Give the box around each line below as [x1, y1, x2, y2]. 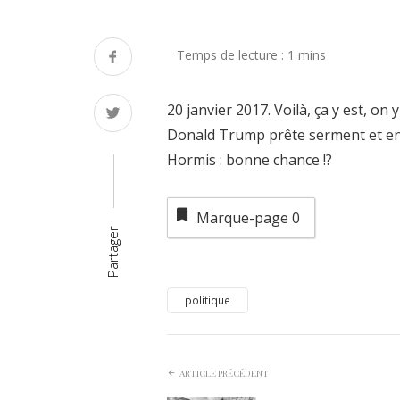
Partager [104, 225, 121, 278]
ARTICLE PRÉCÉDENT [179, 367, 269, 380]
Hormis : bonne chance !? [167, 150, 332, 171]
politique [185, 292, 230, 308]
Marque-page [196, 208, 292, 229]
